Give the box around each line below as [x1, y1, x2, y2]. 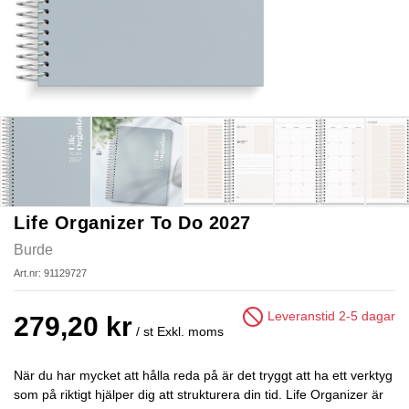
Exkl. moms [157, 324, 224, 339]
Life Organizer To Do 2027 [14, 213, 251, 233]
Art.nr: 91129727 [14, 267, 87, 278]
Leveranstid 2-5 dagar [264, 308, 395, 323]
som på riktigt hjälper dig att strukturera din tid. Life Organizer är [14, 387, 383, 402]
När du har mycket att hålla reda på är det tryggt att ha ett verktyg [14, 368, 393, 383]
